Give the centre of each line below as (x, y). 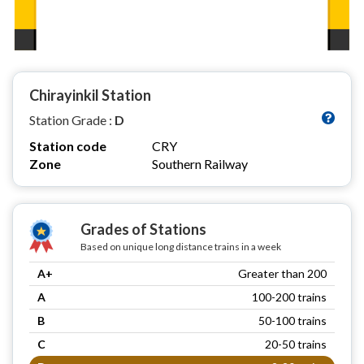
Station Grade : (72, 119)
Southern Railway (200, 163)
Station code (68, 145)
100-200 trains (289, 297)
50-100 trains (292, 320)
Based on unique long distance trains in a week (180, 246)
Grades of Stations (143, 229)
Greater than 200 (282, 273)
